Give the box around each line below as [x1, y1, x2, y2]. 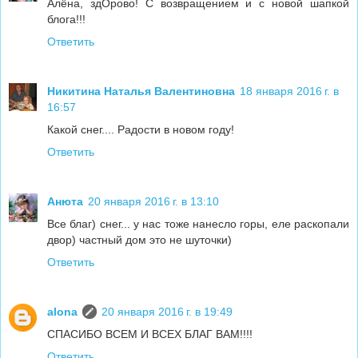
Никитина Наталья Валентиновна [47, 84, 235, 97]
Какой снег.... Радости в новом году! [47, 122, 234, 136]
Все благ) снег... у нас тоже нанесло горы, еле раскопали [47, 217, 349, 230]
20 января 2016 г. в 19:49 [101, 304, 233, 318]
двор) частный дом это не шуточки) [47, 233, 232, 246]
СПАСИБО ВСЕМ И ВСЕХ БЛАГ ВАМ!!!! [47, 327, 253, 340]
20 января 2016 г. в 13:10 [88, 194, 219, 208]
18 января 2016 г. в [240, 84, 339, 97]
